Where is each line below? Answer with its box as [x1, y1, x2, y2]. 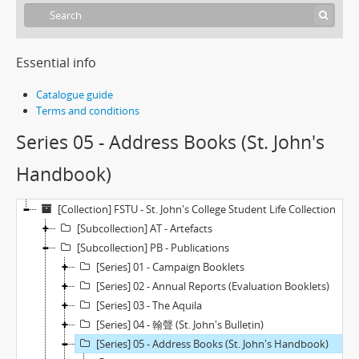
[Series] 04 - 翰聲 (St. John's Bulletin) [96, 317, 264, 332]
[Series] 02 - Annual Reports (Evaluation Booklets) [96, 279, 329, 293]
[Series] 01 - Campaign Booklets [96, 260, 244, 274]
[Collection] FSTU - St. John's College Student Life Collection [58, 202, 336, 216]
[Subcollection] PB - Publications [77, 240, 229, 255]
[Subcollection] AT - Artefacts [77, 221, 212, 236]
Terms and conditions [36, 103, 139, 118]
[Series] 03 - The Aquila [96, 298, 202, 313]
